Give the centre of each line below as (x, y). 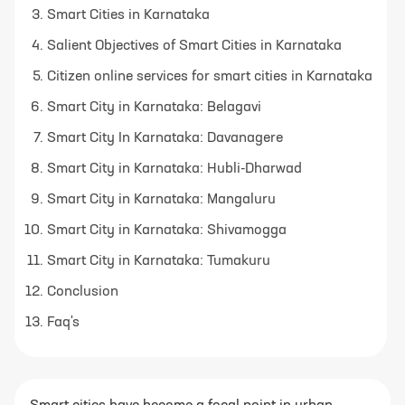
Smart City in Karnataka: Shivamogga (167, 230)
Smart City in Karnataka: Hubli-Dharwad (174, 169)
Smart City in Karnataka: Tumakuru (159, 261)
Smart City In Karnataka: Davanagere (165, 138)
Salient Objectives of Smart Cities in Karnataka (194, 46)
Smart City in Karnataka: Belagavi (154, 107)
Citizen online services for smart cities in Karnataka (210, 76)
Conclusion (83, 292)
